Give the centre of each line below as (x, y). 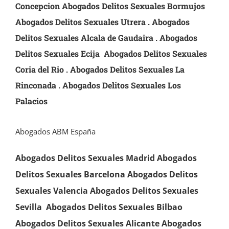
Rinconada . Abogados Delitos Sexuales (90, 85)
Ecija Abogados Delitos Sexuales (144, 54)
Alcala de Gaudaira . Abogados (139, 38)
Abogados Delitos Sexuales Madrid (85, 158)
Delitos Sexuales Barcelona (70, 175)
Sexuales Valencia (51, 191)
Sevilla (28, 207)
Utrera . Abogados (155, 22)
